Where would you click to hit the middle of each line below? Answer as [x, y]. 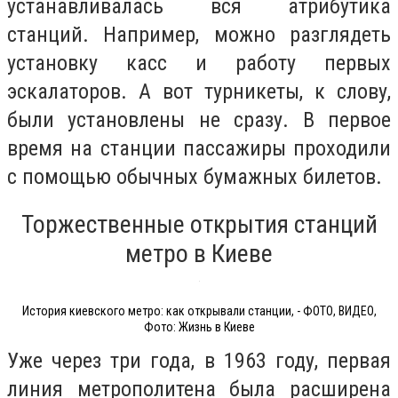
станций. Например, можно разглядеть [199, 34]
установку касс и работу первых [199, 63]
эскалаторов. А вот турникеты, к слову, [199, 91]
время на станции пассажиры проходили [199, 148]
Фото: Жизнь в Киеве [199, 327]
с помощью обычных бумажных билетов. [195, 176]
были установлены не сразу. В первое [199, 119]
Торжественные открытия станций [199, 225]
